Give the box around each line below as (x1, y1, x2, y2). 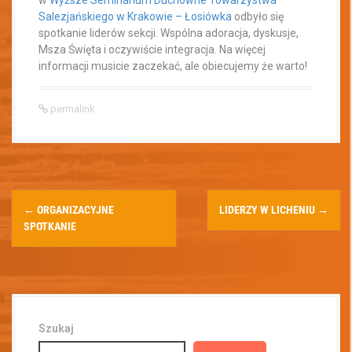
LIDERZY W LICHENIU (219, 203, 317, 216)
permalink (48, 102, 95, 115)
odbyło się (232, 9, 284, 23)
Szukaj (38, 321, 74, 335)
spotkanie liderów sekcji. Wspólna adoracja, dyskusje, (38, 26, 299, 39)
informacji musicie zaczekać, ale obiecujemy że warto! (38, 59, 307, 72)
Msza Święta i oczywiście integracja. (38, 42, 219, 56)
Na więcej (219, 42, 266, 56)
